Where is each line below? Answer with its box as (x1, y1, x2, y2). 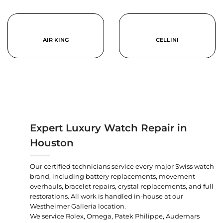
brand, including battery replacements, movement (30, 172, 195, 180)
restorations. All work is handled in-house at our (30, 192, 183, 200)
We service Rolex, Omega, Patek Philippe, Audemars (30, 212, 200, 220)
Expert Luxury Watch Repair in (30, 121, 187, 134)
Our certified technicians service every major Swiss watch (30, 162, 214, 170)
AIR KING (43, 36, 69, 43)
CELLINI (156, 36, 179, 43)
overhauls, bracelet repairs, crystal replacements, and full (30, 182, 214, 190)
